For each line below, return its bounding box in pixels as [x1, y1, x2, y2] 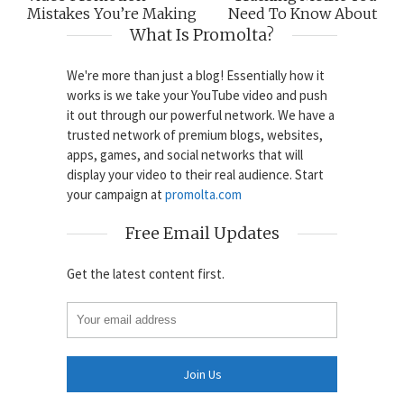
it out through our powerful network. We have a [67, 106, 335, 124]
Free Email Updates [124, 222, 280, 243]
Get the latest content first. [67, 264, 225, 282]
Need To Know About [228, 4, 377, 23]
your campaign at [67, 185, 165, 203]
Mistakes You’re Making [27, 4, 197, 23]
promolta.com [165, 185, 242, 203]
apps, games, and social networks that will [67, 145, 303, 163]
